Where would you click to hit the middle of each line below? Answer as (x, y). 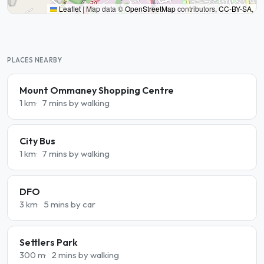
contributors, (197, 9)
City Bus (37, 141)
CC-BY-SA (235, 9)
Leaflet (69, 9)
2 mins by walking (85, 255)
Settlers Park (49, 242)
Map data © (105, 9)
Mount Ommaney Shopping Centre (97, 90)
